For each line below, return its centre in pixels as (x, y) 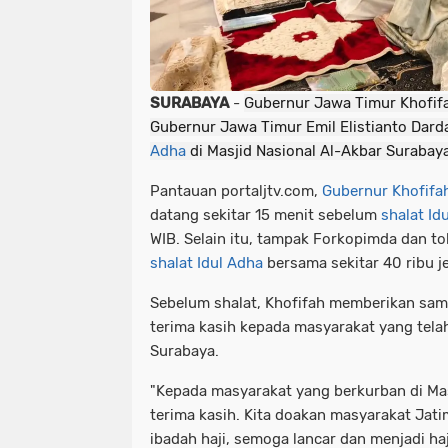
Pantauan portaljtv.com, (236, 191)
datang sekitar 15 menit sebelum (265, 215)
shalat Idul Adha (206, 263)
